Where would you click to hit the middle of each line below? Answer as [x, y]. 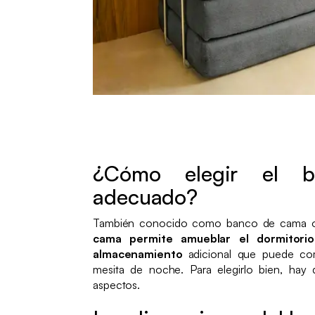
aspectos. [117, 284]
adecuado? [146, 196]
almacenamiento [141, 253]
